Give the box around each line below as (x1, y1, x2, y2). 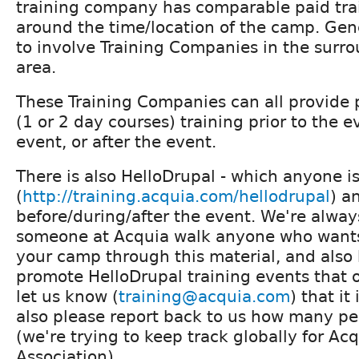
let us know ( (16, 286, 119, 306)
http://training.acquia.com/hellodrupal (22, 186, 330, 206)
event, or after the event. (16, 131, 216, 151)
